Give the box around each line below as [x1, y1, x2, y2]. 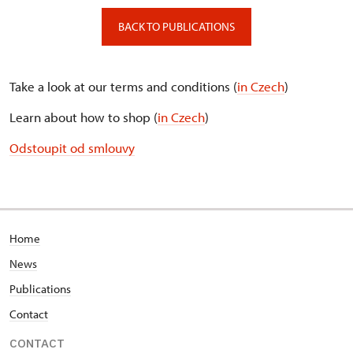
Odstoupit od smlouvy [9, 139, 135, 157]
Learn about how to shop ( [9, 109, 158, 126]
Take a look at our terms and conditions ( [9, 78, 237, 95]
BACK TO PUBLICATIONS [118, 19, 235, 35]
